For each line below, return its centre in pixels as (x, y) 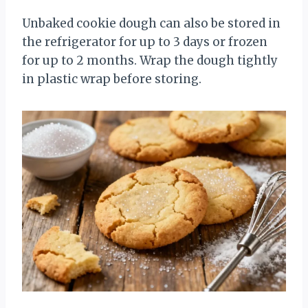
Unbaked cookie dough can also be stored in (151, 24)
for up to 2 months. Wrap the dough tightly (150, 61)
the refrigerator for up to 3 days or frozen (145, 42)
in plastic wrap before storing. (112, 79)
